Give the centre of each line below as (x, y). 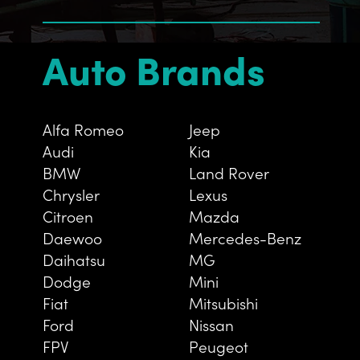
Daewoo (73, 237)
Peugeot (218, 346)
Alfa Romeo (84, 129)
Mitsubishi (223, 302)
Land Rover (229, 172)
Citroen (68, 215)
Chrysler (72, 194)
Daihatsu (74, 259)
